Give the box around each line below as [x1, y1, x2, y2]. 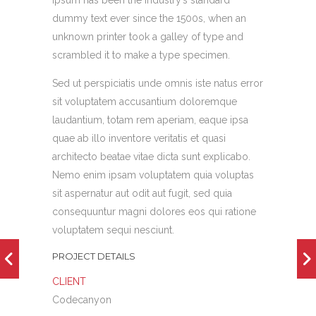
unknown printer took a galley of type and [52, 31, 243, 42]
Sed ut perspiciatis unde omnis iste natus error [52, 78, 263, 89]
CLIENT [52, 276, 86, 287]
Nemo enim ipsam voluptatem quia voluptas [52, 169, 254, 181]
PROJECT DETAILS [52, 250, 135, 262]
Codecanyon [52, 294, 111, 305]
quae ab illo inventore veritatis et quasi [52, 133, 226, 144]
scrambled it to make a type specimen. [52, 49, 230, 61]
